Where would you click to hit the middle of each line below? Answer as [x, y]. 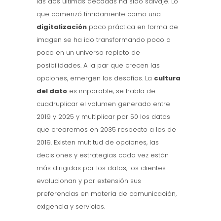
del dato [52, 91]
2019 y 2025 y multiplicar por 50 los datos [103, 116]
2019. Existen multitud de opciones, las [98, 142]
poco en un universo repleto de [88, 52]
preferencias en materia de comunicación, [107, 193]
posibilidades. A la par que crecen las [98, 65]
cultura [167, 78]
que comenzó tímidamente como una [99, 14]
